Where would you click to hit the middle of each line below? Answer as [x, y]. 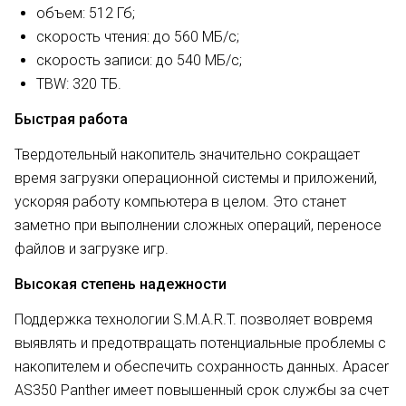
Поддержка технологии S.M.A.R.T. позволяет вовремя [193, 319]
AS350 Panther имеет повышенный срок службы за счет [202, 390]
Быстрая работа [71, 119]
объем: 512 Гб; [86, 13]
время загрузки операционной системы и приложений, [196, 178]
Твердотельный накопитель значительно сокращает [187, 155]
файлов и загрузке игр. [92, 249]
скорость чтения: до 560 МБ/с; [138, 37]
